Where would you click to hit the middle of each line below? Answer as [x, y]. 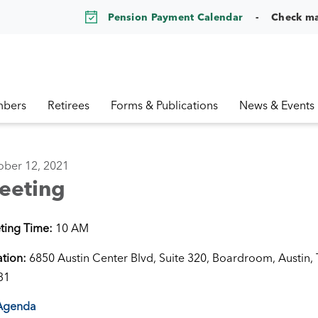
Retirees [68, 105]
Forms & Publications [164, 105]
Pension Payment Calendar [176, 17]
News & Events [277, 105]
